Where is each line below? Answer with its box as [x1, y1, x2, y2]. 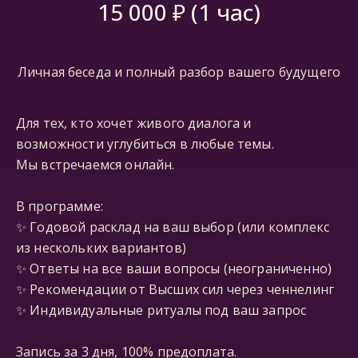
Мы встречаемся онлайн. [16, 156, 175, 173]
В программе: [16, 197, 103, 215]
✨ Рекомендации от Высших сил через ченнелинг [16, 280, 335, 298]
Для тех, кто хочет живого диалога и [16, 114, 252, 132]
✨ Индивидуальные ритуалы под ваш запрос [16, 301, 307, 319]
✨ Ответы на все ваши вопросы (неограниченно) [16, 260, 332, 277]
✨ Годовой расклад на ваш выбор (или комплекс [16, 218, 330, 236]
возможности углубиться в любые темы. [16, 135, 274, 153]
